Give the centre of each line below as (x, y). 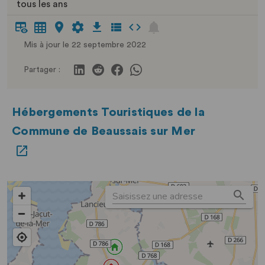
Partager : (42, 70)
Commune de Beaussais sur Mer (104, 131)
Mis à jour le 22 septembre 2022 (85, 45)
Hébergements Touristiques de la (108, 112)
